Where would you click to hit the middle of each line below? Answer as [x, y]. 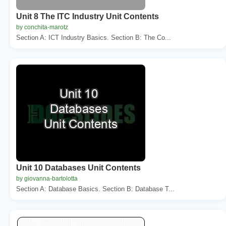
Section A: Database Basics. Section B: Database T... [95, 189]
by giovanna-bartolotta [47, 178]
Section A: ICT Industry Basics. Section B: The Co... [94, 37]
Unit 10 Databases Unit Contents [78, 167]
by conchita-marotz [42, 27]
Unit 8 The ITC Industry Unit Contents [88, 16]
